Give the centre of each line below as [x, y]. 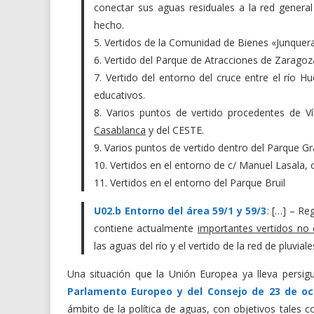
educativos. [120, 95]
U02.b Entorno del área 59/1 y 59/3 [180, 211]
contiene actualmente [146, 228]
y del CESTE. [175, 130]
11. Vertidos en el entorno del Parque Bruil [190, 183]
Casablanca [120, 130]
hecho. [109, 25]
